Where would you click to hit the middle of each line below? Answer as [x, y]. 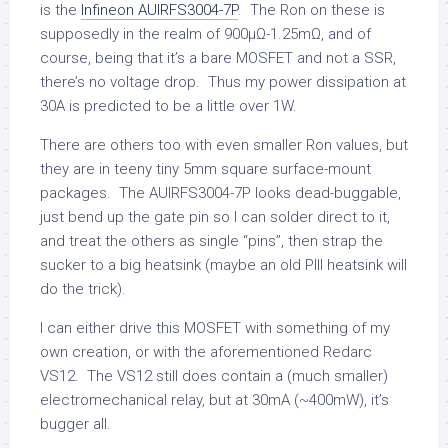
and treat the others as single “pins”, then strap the [211, 240]
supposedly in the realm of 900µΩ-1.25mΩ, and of [205, 33]
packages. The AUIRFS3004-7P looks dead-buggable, [220, 192]
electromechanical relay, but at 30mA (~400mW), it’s [214, 399]
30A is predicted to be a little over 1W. [168, 105]
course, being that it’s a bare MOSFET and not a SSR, [218, 57]
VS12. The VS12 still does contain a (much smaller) [214, 375]
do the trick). [83, 288]
